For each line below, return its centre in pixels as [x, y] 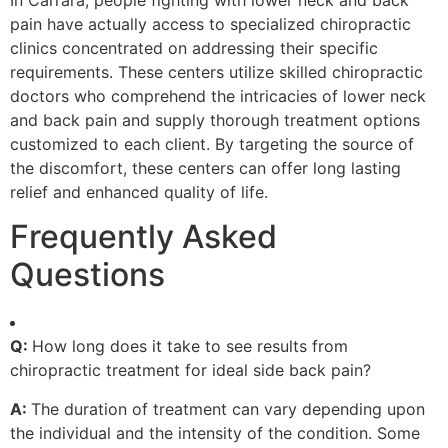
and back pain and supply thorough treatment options [215, 119]
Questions [87, 275]
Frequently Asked [143, 237]
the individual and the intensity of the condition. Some [215, 432]
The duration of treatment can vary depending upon [228, 408]
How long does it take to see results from [190, 346]
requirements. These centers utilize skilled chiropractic [216, 71]
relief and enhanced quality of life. [139, 191]
